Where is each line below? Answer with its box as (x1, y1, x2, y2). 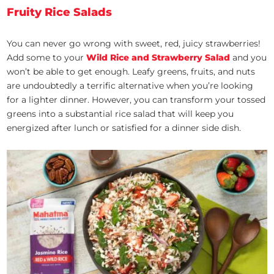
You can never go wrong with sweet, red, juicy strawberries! (7, 37, 261, 49)
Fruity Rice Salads (7, 5, 113, 19)
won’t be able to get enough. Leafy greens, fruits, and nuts (7, 65, 256, 77)
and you (232, 51, 267, 63)
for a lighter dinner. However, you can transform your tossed (7, 94, 266, 105)
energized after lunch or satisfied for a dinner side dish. (7, 122, 242, 133)
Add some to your (7, 51, 87, 63)
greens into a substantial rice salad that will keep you (7, 108, 234, 119)
